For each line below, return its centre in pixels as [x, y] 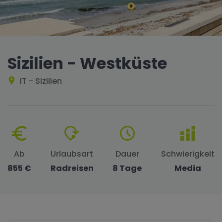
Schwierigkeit [188, 154]
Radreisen [72, 168]
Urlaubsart [72, 154]
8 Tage [127, 168]
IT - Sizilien [41, 81]
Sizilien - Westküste [87, 63]
